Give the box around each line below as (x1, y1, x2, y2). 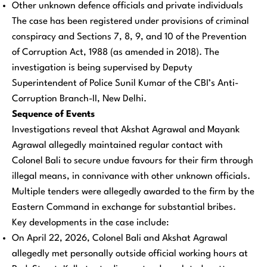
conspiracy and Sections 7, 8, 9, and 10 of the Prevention (12, 32, 247, 42)
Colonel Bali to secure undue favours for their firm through (12, 156, 253, 166)
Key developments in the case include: (12, 218, 169, 228)
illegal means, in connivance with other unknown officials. (12, 172, 250, 182)
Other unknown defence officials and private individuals (12, 1, 243, 11)
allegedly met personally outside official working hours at (12, 249, 248, 259)
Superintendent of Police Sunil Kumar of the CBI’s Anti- (12, 79, 238, 89)
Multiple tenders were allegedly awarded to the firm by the (12, 187, 254, 197)
